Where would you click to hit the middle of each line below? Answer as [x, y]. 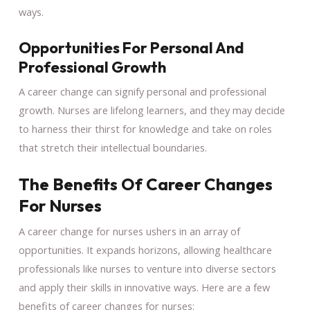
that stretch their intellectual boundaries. [112, 147]
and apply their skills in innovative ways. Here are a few [144, 287]
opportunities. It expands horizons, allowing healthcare [145, 249]
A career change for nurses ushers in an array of [129, 231]
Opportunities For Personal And [131, 47]
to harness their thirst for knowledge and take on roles [145, 128]
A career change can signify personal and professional [142, 91]
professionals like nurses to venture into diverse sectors [147, 268]
